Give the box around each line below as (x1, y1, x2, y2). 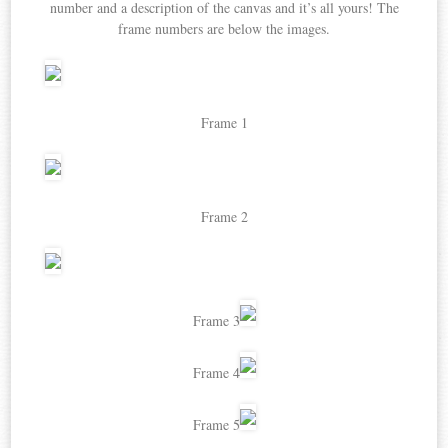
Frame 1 (200, 112, 248, 132)
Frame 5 (192, 414, 240, 434)
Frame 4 (192, 362, 240, 382)
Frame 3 (192, 310, 240, 330)
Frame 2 (200, 206, 248, 226)
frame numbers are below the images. (118, 18, 330, 38)
